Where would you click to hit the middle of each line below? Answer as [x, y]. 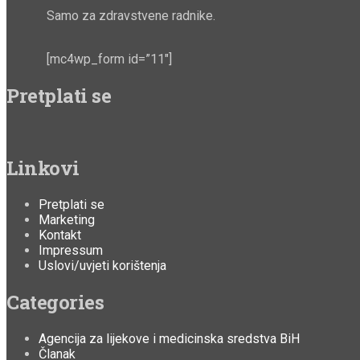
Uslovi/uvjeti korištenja [102, 266]
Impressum [71, 251]
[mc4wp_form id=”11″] [109, 59]
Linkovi [43, 168]
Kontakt [60, 235]
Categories [55, 302]
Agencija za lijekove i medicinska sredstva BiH [169, 338]
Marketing [67, 220]
